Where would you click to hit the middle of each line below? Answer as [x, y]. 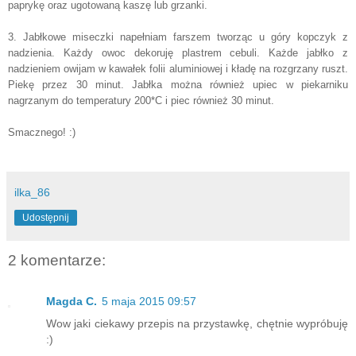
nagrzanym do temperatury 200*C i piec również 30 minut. [141, 100]
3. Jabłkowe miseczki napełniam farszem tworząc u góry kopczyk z [178, 37]
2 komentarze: [57, 260]
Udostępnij [46, 217]
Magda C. [72, 301]
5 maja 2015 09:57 [149, 301]
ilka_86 [32, 192]
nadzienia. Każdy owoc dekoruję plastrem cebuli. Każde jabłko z [178, 52]
